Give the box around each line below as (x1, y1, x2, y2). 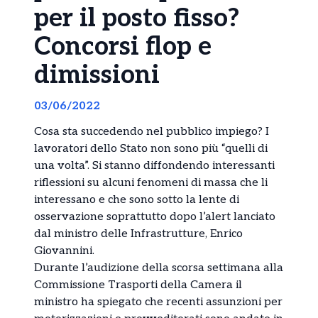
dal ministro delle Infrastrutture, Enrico (34, 227, 243, 241)
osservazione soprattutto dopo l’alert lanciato (34, 210, 275, 224)
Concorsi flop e (34, 31, 212, 63)
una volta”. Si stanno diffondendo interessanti (34, 159, 275, 173)
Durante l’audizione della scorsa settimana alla (34, 261, 283, 275)
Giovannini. (34, 244, 94, 258)
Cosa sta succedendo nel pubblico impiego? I (34, 125, 269, 139)
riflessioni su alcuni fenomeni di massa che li (34, 176, 268, 190)
